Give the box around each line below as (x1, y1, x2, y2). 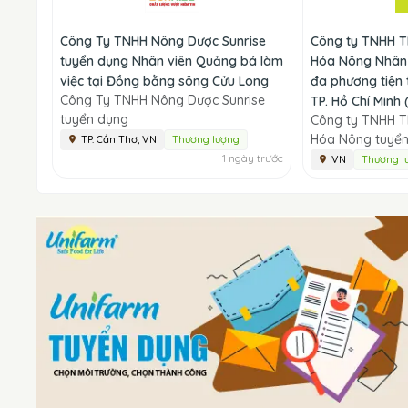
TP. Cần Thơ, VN (81, 132, 157, 146)
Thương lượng (172, 132, 240, 146)
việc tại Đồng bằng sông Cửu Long (60, 72, 269, 89)
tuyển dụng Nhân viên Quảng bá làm (60, 52, 283, 69)
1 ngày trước (222, 150, 284, 165)
